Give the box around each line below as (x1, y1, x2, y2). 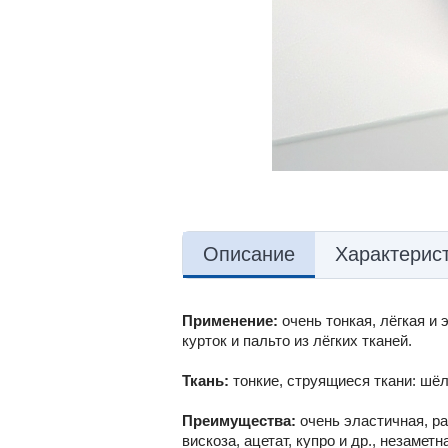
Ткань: (182, 371, 229, 389)
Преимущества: (182, 411, 300, 429)
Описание (203, 242, 295, 265)
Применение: (182, 311, 278, 329)
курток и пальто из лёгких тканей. (182, 331, 412, 349)
